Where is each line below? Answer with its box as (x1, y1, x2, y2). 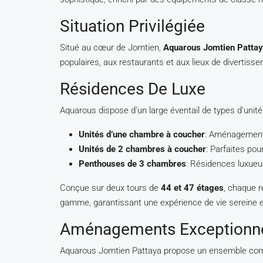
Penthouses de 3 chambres (79, 159, 186, 169)
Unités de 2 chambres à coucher (79, 144, 206, 154)
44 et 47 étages (161, 183, 224, 193)
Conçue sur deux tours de (60, 183, 161, 193)
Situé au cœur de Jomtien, (60, 42, 163, 53)
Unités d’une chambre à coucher (79, 129, 205, 140)
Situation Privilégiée (60, 16, 205, 36)
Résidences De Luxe (60, 79, 205, 99)
